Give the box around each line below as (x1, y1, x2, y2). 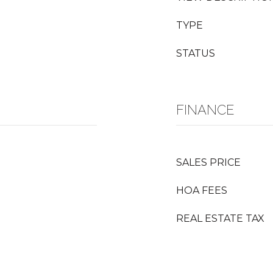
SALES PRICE (176, 157, 241, 168)
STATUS (176, 48, 215, 59)
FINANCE (176, 102, 235, 118)
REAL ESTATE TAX (176, 213, 264, 224)
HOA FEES (176, 185, 227, 196)
